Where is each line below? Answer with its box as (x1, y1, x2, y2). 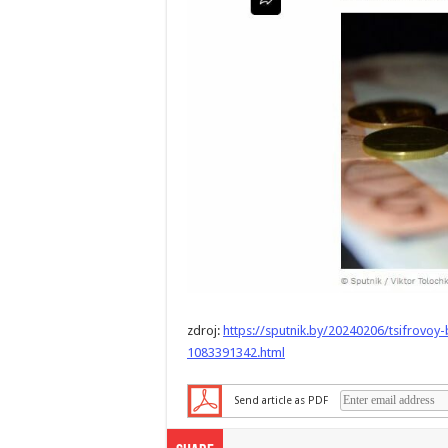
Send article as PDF (234, 393, 328, 407)
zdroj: (187, 323, 223, 339)
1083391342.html (187, 345, 285, 361)
